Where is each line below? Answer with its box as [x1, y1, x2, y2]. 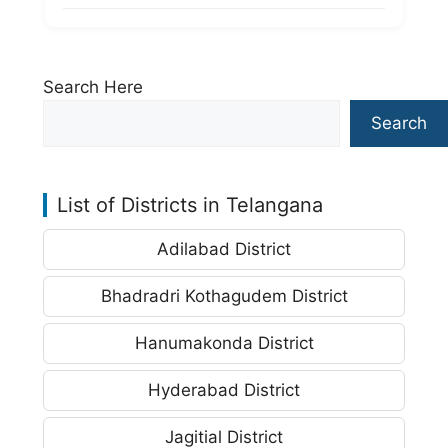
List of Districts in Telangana [57, 192, 323, 217]
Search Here [43, 76, 143, 97]
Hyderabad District [148, 379, 300, 400]
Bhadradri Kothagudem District [100, 285, 348, 306]
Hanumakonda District [134, 332, 314, 353]
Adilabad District [157, 238, 291, 259]
